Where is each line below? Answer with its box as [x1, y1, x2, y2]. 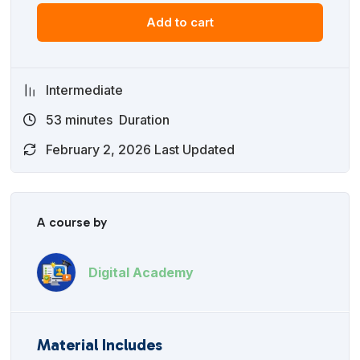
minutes [62, 112, 113, 129]
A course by [37, 215, 108, 231]
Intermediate [46, 82, 124, 99]
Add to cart [145, 14, 214, 31]
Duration [116, 112, 170, 129]
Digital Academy [88, 264, 194, 280]
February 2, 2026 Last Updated [46, 141, 235, 158]
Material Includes [37, 335, 163, 355]
